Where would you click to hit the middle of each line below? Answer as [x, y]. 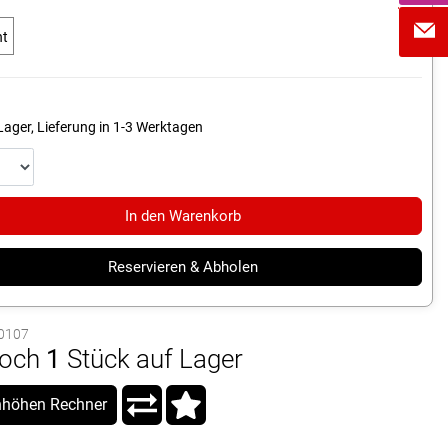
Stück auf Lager [155, 358]
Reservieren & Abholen [183, 266]
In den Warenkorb [183, 215]
